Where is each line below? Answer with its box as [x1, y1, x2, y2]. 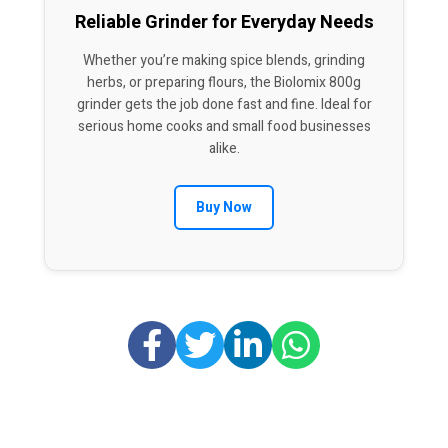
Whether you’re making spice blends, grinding [83, 49, 365, 71]
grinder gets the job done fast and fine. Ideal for [76, 93, 372, 115]
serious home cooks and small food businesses [77, 115, 371, 137]
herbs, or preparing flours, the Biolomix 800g [87, 71, 361, 93]
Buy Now [196, 196, 252, 218]
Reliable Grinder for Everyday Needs [74, 8, 374, 36]
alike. [208, 137, 240, 159]
